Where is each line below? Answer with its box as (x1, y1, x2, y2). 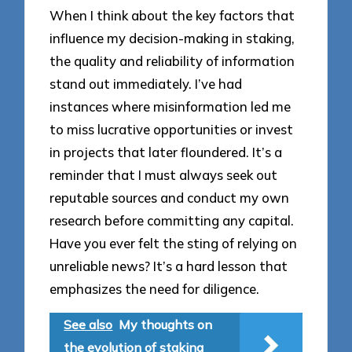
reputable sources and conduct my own (49, 189, 290, 207)
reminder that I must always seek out (49, 167, 278, 184)
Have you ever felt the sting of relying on (49, 235, 298, 252)
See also (64, 316, 113, 332)
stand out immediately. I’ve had (49, 75, 243, 93)
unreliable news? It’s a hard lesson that (49, 258, 288, 275)
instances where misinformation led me (49, 98, 291, 115)
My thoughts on (119, 316, 213, 332)
